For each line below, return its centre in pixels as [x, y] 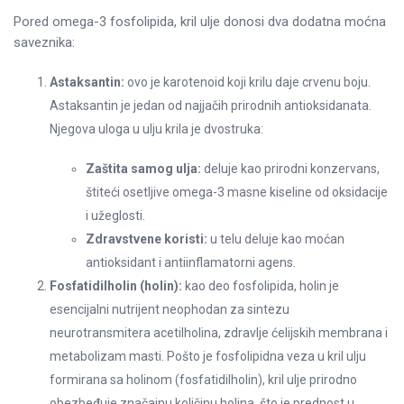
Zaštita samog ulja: [143, 168]
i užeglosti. [115, 215]
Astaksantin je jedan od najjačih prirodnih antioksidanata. [211, 105]
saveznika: [44, 42]
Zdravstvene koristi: [147, 239]
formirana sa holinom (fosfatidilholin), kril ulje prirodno [203, 379]
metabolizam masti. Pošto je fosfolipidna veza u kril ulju [208, 356]
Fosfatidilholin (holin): [116, 285]
